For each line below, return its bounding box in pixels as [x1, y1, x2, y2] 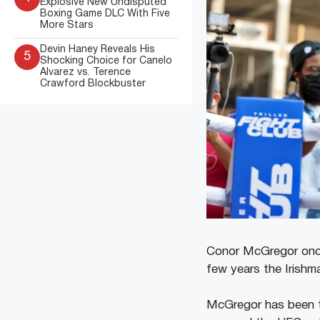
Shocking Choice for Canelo [40, 56, 172, 66]
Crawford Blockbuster [40, 79, 146, 89]
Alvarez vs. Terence [40, 68, 131, 77]
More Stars [40, 21, 94, 30]
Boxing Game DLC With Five [40, 9, 170, 19]
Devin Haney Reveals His [40, 45, 155, 54]
